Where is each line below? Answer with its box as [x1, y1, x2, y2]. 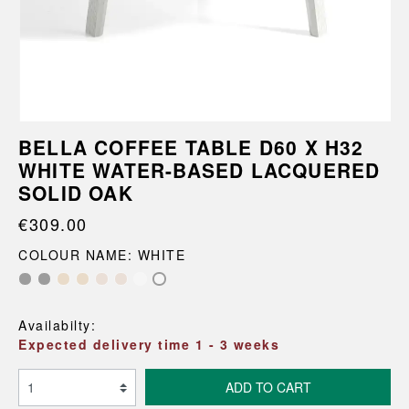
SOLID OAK [18, 179, 133, 206]
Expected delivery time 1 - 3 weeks [18, 335, 279, 353]
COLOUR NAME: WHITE [18, 246, 185, 264]
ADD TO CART [225, 378, 311, 396]
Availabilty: [18, 316, 96, 334]
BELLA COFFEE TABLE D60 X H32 [18, 133, 364, 161]
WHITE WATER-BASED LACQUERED [18, 156, 381, 184]
